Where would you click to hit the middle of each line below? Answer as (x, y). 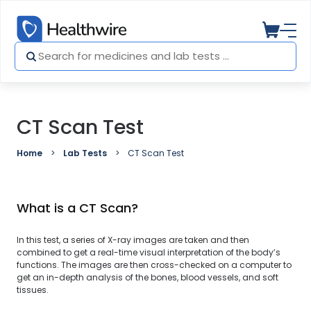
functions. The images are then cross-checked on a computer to (154, 265)
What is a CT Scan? (77, 208)
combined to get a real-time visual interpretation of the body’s (149, 252)
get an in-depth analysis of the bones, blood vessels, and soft (148, 277)
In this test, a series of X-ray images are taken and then (133, 240)
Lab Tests (85, 153)
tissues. (33, 290)
